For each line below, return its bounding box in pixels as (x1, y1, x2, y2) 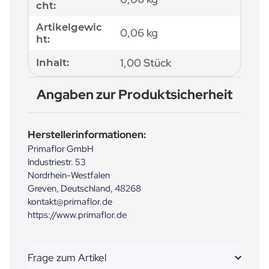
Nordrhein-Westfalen (28, 169, 110, 181)
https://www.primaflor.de (28, 209, 127, 221)
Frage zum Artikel (28, 251, 106, 265)
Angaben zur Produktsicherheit (37, 86, 232, 104)
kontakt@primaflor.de (28, 196, 112, 208)
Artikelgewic (36, 21, 102, 34)
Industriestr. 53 (28, 156, 86, 168)
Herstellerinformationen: (28, 128, 146, 142)
